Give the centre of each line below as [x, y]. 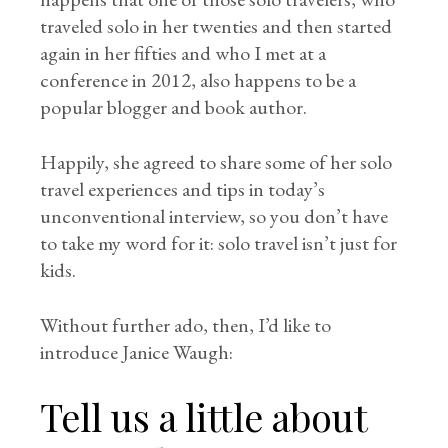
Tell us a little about [204, 416]
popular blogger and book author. [174, 107]
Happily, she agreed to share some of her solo [216, 162]
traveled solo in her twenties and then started [216, 26]
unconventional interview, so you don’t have [214, 216]
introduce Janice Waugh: [137, 352]
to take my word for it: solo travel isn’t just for [219, 243]
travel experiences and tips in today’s [183, 189]
